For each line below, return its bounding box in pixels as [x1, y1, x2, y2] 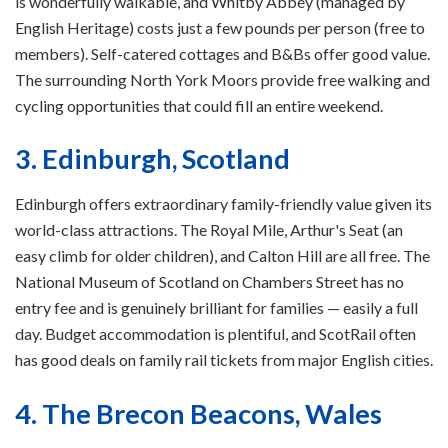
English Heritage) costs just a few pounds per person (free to [15, 17, 425, 37]
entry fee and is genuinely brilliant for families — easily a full [15, 297, 418, 317]
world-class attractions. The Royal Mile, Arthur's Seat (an [15, 219, 403, 239]
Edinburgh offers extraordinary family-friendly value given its [15, 193, 432, 213]
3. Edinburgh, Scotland [15, 142, 290, 176]
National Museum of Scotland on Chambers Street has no [15, 271, 404, 291]
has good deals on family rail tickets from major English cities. [15, 349, 433, 369]
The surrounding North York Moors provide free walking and [15, 69, 430, 89]
